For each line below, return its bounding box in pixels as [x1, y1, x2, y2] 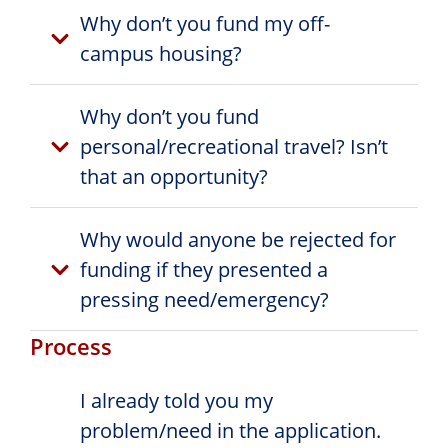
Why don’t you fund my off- [80, 9, 330, 37]
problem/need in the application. [80, 416, 381, 444]
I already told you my [80, 386, 273, 414]
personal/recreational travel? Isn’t [80, 132, 388, 160]
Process [30, 330, 112, 361]
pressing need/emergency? [80, 285, 329, 313]
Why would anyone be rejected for [80, 225, 396, 253]
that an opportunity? [80, 162, 268, 190]
